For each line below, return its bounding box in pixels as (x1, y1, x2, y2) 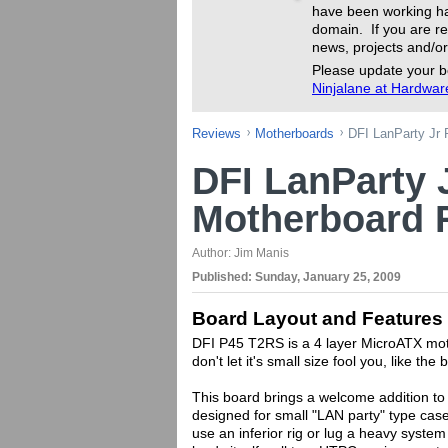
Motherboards (255, 126, 334, 141)
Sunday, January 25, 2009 (255, 270, 401, 284)
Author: (192, 246, 234, 260)
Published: (192, 270, 255, 284)
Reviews (192, 126, 241, 141)
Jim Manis (234, 246, 289, 260)
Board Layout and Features (192, 308, 443, 329)
